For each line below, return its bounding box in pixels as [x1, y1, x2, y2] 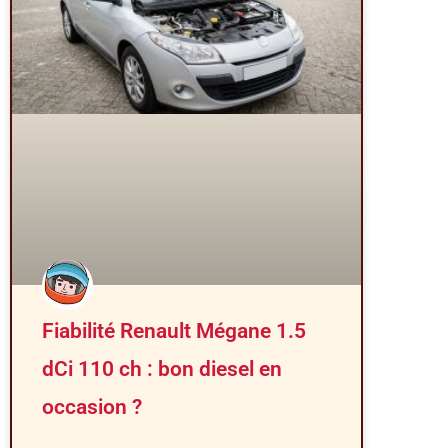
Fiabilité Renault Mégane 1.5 [42, 319, 306, 344]
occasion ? [42, 395, 142, 420]
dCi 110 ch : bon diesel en [42, 357, 282, 382]
